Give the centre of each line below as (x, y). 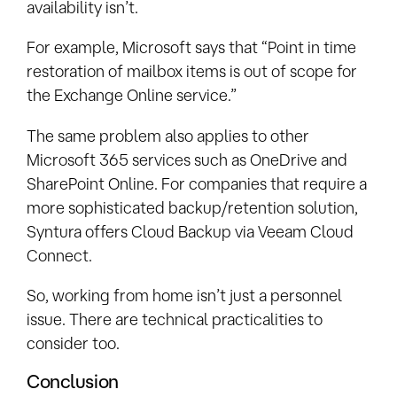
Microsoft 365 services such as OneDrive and (187, 159)
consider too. (73, 343)
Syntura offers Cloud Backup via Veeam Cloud (190, 231)
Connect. (59, 255)
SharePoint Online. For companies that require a (197, 183)
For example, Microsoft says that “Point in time (191, 47)
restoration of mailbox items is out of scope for (192, 71)
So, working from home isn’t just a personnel (184, 296)
